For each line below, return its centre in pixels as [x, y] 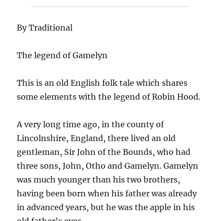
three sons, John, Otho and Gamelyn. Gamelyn [108, 166]
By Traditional [45, 27]
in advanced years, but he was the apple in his [106, 207]
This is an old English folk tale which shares [102, 83]
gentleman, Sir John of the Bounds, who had [104, 152]
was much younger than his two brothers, [99, 179]
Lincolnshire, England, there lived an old [96, 138]
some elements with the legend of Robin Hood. [109, 96]
